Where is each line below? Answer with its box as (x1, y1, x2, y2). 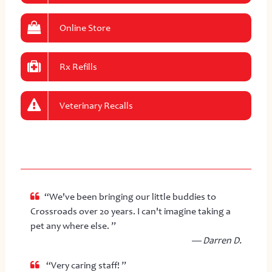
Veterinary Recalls (59, 100, 133, 111)
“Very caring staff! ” (44, 259, 126, 271)
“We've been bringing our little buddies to (44, 191, 216, 202)
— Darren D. (191, 234, 242, 246)
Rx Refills (59, 61, 97, 72)
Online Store (59, 22, 110, 33)
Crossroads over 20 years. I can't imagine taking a (30, 205, 231, 217)
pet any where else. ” (30, 220, 116, 231)
